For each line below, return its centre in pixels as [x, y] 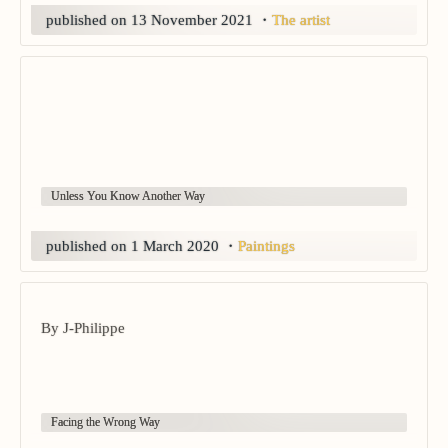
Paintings [266, 246]
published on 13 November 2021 [149, 20]
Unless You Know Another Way [128, 196]
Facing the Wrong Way [105, 422]
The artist [301, 20]
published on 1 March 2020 [132, 246]
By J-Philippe [83, 328]
